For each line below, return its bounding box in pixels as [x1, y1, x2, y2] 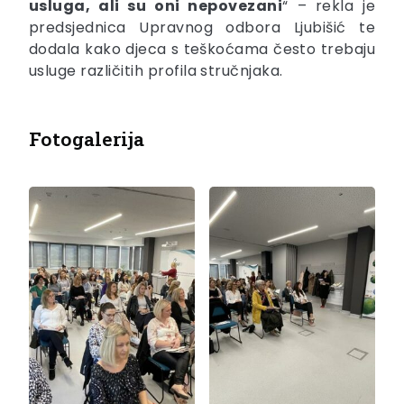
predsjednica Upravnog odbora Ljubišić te [29, 17, 375, 39]
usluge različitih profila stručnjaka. [29, 60, 283, 82]
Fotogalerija [29, 126, 144, 152]
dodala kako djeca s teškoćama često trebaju [29, 39, 375, 60]
